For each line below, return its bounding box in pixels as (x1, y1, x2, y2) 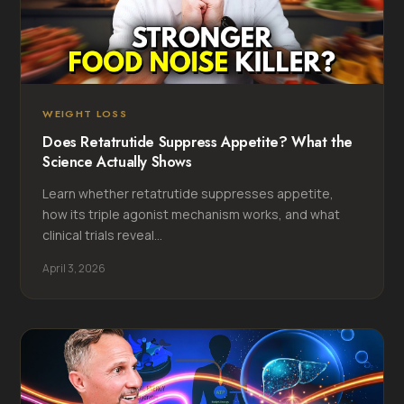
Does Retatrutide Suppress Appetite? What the (42, 131, 353, 152)
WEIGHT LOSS (42, 106, 128, 121)
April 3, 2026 (42, 260, 106, 276)
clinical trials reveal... (42, 225, 163, 243)
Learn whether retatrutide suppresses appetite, (42, 184, 335, 202)
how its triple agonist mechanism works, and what (42, 205, 341, 223)
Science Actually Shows (42, 151, 192, 172)
